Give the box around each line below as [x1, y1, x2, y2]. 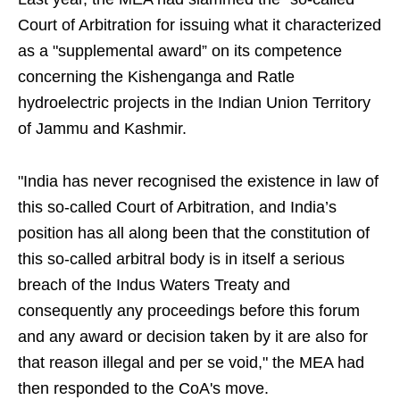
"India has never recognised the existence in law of [18, 172, 379, 191]
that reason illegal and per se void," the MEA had [18, 354, 364, 372]
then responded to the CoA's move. [18, 379, 269, 398]
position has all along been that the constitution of [18, 224, 370, 243]
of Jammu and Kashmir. [18, 120, 187, 138]
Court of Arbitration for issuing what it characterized [18, 16, 381, 35]
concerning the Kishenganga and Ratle [18, 68, 295, 87]
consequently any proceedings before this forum [18, 302, 360, 321]
